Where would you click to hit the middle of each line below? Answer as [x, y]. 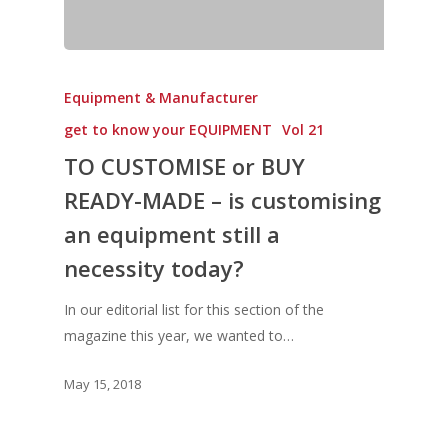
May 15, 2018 [102, 383]
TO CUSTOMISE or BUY [184, 166]
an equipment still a [172, 234]
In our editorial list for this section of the [194, 310]
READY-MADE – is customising [222, 200]
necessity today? [154, 268]
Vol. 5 [298, 62]
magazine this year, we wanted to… [179, 336]
